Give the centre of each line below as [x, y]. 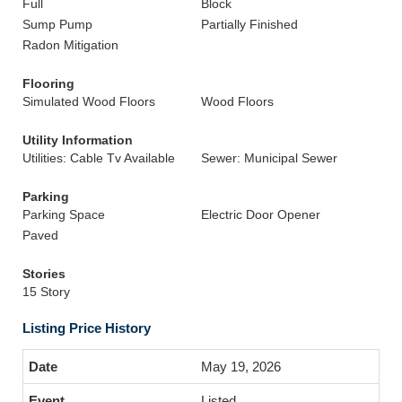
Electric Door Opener [261, 214]
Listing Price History [87, 328]
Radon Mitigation [70, 45]
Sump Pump [57, 24]
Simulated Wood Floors [89, 101]
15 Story [46, 292]
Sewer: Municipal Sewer [269, 158]
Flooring [48, 83]
